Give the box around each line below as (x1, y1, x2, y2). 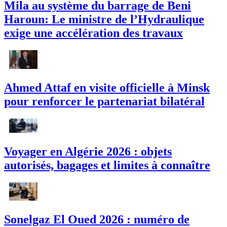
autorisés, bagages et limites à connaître (4, 158, 210, 172)
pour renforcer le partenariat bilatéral (4, 94, 205, 108)
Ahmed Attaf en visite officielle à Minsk (4, 81, 210, 94)
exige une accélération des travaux (4, 26, 183, 40)
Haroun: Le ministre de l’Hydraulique (4, 13, 204, 26)
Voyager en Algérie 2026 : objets (4, 144, 172, 158)
